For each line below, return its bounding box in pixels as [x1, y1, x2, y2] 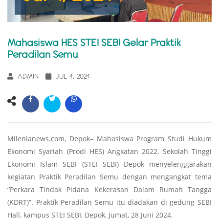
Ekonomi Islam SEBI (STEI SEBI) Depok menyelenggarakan [7, 159, 212, 169]
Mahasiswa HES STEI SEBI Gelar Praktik [7, 36, 181, 48]
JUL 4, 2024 [56, 72, 90, 80]
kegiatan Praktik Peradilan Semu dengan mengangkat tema [7, 172, 212, 181]
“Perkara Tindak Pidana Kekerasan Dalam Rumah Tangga [7, 184, 212, 194]
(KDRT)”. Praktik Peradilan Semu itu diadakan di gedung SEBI [7, 197, 212, 207]
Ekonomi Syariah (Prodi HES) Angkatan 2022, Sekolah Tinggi [7, 146, 212, 156]
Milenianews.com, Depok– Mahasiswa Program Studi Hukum [7, 133, 212, 143]
